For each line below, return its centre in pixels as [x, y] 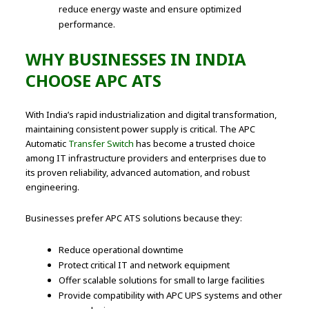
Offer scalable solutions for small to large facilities [162, 280]
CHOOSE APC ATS [94, 81]
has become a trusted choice [195, 144]
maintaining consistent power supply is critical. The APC [141, 129]
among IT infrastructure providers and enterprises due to [146, 158]
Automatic [47, 144]
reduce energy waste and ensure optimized [150, 9]
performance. [87, 24]
